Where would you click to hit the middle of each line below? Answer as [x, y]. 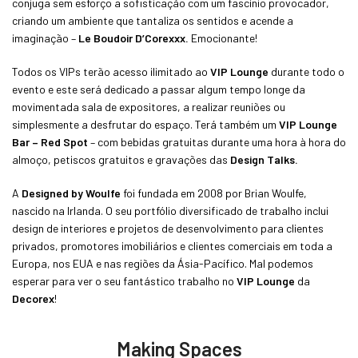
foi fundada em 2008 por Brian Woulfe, [214, 193]
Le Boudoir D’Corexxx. [133, 38]
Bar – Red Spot [50, 141]
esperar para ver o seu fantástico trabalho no [124, 280]
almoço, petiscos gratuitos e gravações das [121, 159]
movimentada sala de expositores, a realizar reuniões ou [149, 106]
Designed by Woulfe [71, 193]
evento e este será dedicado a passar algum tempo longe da [159, 89]
